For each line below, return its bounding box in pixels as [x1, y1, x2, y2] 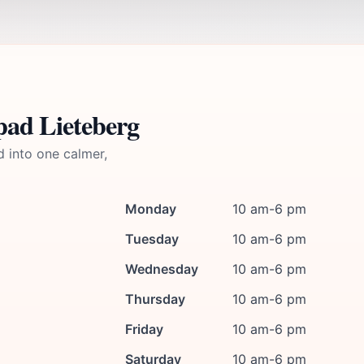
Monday [125, 201, 176, 217]
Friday [125, 321, 163, 337]
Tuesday [125, 231, 179, 247]
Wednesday [125, 261, 198, 277]
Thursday [125, 291, 185, 307]
